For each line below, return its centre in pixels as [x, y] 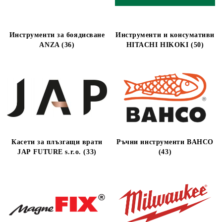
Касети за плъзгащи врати [57, 142]
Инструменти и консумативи [165, 35]
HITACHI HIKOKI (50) [165, 45]
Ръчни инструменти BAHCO [165, 142]
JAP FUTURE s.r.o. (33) [57, 152]
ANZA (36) [57, 45]
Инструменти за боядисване [57, 35]
